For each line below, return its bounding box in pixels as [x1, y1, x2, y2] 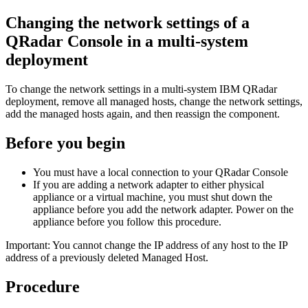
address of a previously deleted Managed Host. [5, 251, 208, 263]
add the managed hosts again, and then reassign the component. [5, 107, 280, 120]
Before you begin [5, 133, 125, 152]
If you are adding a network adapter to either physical [33, 178, 264, 190]
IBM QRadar [219, 82, 277, 95]
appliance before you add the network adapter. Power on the [33, 203, 294, 215]
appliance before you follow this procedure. [33, 215, 221, 228]
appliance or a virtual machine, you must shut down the [33, 190, 272, 203]
